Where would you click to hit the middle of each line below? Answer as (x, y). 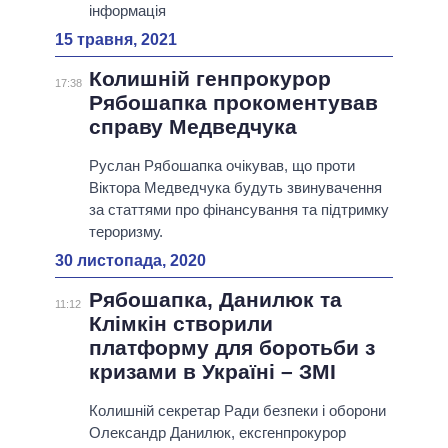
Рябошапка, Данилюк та (215, 300)
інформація (127, 11)
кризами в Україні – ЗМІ (212, 372)
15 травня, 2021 (116, 40)
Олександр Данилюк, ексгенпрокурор (217, 433)
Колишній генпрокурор (209, 79)
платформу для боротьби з (231, 348)
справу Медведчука (192, 127)
